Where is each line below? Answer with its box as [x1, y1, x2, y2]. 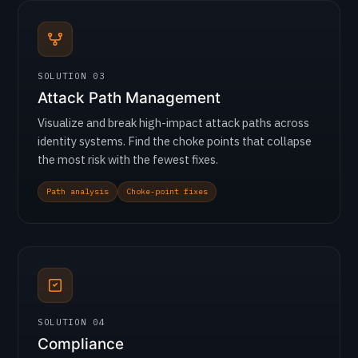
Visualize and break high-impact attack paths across [38, 115, 309, 130]
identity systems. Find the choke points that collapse [38, 133, 312, 149]
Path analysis [46, 186, 109, 197]
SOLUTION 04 [38, 316, 105, 328]
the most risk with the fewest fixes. [38, 152, 218, 167]
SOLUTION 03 [38, 70, 105, 82]
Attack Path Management [38, 89, 221, 107]
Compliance [38, 335, 124, 353]
